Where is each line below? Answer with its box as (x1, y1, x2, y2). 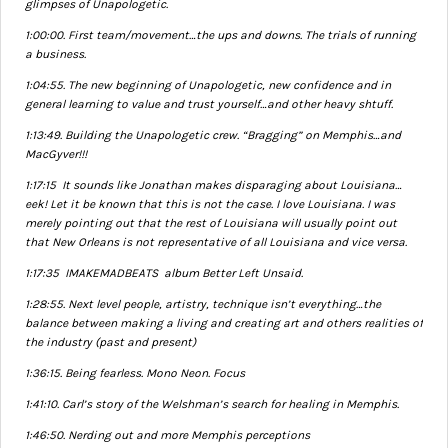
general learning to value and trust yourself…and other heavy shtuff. (25, 97, 393, 112)
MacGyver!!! (25, 147, 87, 162)
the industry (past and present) (25, 335, 196, 350)
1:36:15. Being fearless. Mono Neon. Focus (25, 366, 245, 381)
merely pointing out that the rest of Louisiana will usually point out (25, 216, 397, 231)
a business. (25, 47, 86, 62)
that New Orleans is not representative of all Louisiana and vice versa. (25, 235, 407, 250)
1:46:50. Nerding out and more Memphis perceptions (25, 428, 310, 443)
